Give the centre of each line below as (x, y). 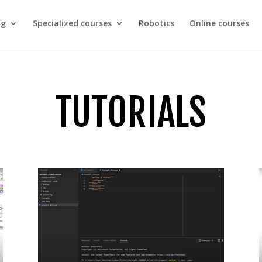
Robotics (156, 23)
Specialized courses (72, 23)
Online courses (219, 23)
